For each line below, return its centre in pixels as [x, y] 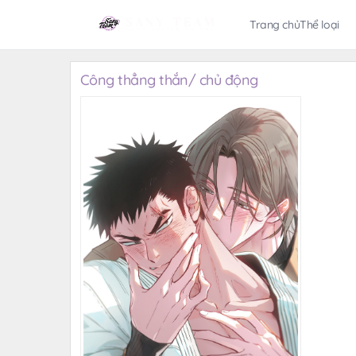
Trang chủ [275, 24]
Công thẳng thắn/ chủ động [169, 80]
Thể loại [319, 24]
